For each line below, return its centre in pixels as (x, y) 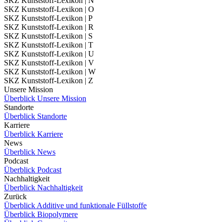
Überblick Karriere (33, 134)
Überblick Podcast (33, 170)
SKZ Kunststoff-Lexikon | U (49, 54)
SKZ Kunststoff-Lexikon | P (48, 18)
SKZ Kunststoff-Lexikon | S (48, 36)
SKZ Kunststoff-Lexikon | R (49, 27)
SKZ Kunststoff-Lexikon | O (49, 9)
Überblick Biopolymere (41, 214)
